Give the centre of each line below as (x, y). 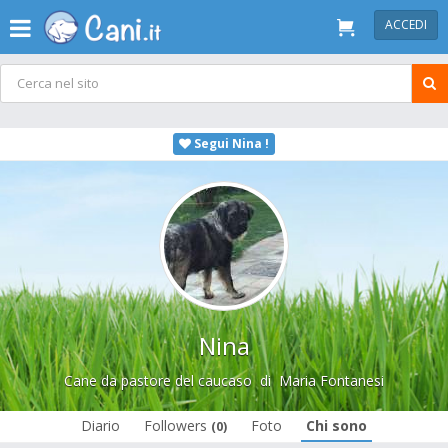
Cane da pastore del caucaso (158, 380)
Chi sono (336, 425)
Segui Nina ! (230, 143)
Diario (100, 425)
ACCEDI (406, 24)
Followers (177, 425)
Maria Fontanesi (331, 380)
